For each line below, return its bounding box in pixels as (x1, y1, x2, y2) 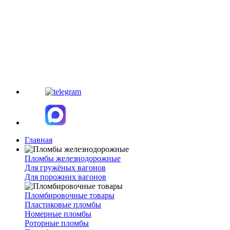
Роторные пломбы (25, 219, 89, 227)
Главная (25, 136, 52, 144)
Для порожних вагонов (25, 172, 106, 181)
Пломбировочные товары (25, 191, 114, 200)
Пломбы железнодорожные (25, 154, 121, 163)
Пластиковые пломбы (25, 200, 101, 209)
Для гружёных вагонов (25, 163, 106, 172)
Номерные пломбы (25, 209, 91, 218)
